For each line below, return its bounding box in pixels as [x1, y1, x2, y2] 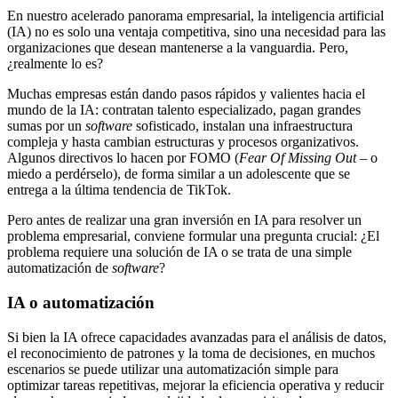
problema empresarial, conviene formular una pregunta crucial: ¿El [7, 228, 379, 244]
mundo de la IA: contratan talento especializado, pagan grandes [7, 102, 361, 118]
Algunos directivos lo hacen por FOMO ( [7, 150, 239, 166]
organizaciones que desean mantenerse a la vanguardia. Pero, [7, 40, 348, 56]
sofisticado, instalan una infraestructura [132, 118, 353, 134]
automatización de [7, 260, 112, 276]
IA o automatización [7, 293, 155, 313]
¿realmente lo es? [7, 56, 107, 72]
